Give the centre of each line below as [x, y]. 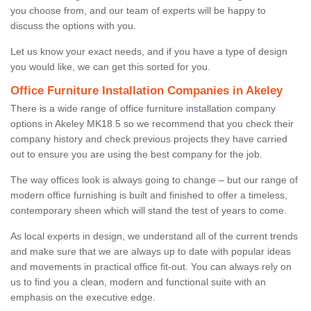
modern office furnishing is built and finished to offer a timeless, [149, 195]
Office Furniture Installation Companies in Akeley [146, 90]
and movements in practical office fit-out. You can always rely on [151, 266]
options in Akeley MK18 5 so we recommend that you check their [152, 123]
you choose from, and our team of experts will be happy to [138, 10]
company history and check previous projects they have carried [149, 138]
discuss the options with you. [73, 25]
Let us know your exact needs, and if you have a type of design [149, 51]
